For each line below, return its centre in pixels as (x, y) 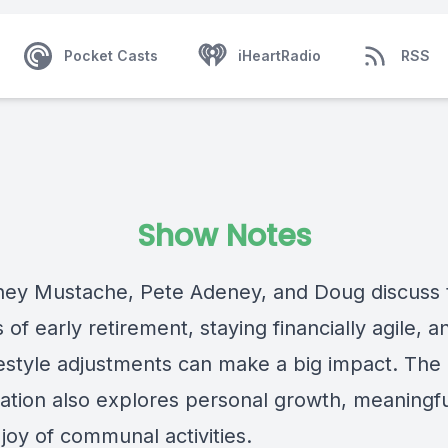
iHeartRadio (279, 55)
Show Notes (224, 236)
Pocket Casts (111, 55)
